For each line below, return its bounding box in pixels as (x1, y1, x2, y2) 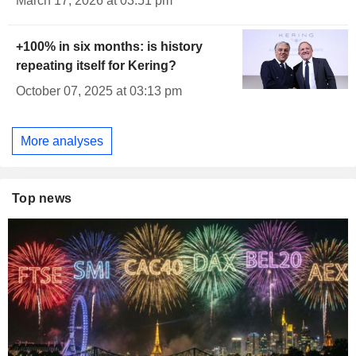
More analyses (21, 133, 103, 148)
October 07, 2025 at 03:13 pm (16, 83, 182, 98)
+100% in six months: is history (16, 39, 203, 53)
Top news (12, 192, 72, 206)
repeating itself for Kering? (16, 58, 176, 72)
